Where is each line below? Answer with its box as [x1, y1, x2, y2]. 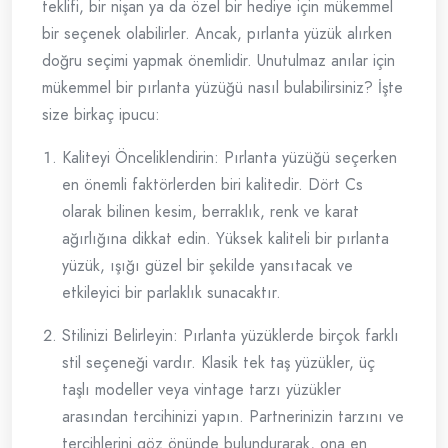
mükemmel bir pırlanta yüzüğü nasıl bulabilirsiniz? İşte [42, 76, 403, 100]
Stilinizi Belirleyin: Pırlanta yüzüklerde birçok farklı [62, 324, 399, 348]
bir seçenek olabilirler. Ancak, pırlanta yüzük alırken [42, 22, 392, 46]
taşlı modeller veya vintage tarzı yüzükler [62, 378, 341, 402]
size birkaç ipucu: [42, 103, 160, 127]
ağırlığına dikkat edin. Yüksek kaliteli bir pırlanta [62, 227, 389, 251]
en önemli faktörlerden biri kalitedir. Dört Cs [62, 173, 363, 197]
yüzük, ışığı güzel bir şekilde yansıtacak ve [62, 254, 353, 278]
